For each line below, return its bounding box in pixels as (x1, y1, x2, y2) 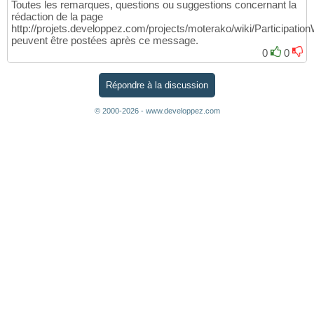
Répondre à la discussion (106, 79, 208, 90)
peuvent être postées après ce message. (11, 34, 198, 47)
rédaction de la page (11, 11, 103, 23)
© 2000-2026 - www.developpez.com (94, 106, 220, 115)
